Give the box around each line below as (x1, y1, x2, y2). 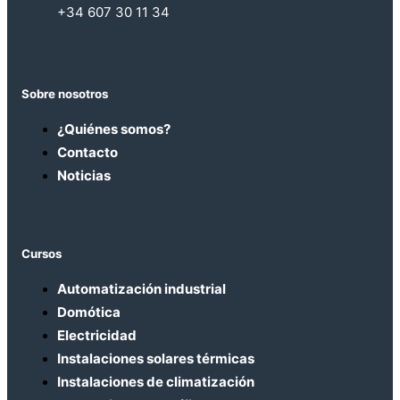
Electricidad (57, 327, 137, 345)
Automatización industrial (57, 280, 226, 298)
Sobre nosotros (21, 86, 108, 101)
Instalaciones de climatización (57, 373, 254, 391)
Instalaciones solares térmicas (57, 350, 254, 368)
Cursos (21, 246, 62, 261)
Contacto (57, 143, 118, 161)
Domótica (57, 304, 121, 321)
